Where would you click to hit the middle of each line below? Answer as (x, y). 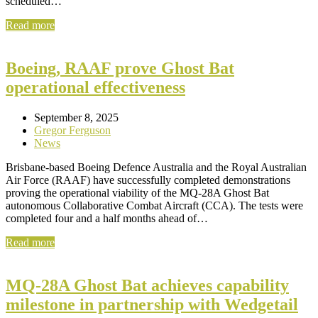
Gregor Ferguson (72, 130)
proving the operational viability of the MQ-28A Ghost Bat (137, 192)
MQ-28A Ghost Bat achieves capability (147, 285)
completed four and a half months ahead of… (107, 218)
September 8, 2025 (76, 117)
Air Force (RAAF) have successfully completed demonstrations (148, 180)
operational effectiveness (95, 87)
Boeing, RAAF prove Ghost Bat (120, 68)
